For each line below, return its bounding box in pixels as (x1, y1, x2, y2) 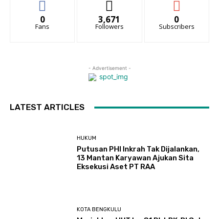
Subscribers (158, 22, 195, 31)
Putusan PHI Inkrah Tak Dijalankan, (77, 144, 200, 153)
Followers (95, 22, 124, 31)
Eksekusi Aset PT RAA (77, 162, 155, 171)
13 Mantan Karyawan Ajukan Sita (77, 153, 194, 162)
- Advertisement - (88, 65, 131, 71)
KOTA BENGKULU (77, 206, 122, 213)
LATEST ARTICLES (10, 102, 85, 112)
